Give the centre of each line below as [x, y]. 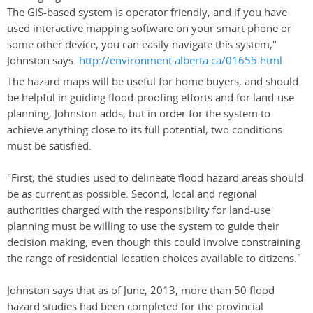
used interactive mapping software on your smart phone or [149, 29]
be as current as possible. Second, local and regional [132, 194]
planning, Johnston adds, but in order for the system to [139, 114]
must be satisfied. [49, 146]
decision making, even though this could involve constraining [154, 242]
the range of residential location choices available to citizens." [154, 259]
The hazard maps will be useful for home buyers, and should [153, 82]
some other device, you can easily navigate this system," [142, 45]
